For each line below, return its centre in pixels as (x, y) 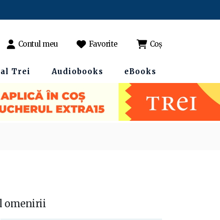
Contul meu (38, 44)
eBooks (140, 71)
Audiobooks (77, 71)
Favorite (103, 44)
